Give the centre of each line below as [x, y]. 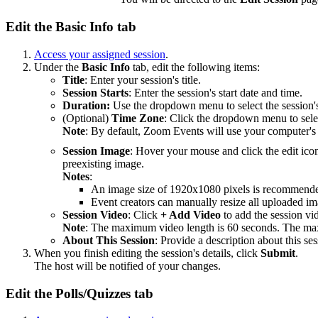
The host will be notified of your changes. [127, 265]
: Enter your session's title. [143, 79]
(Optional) [87, 118]
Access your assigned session [100, 54]
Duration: [86, 105]
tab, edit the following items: [195, 67]
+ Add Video [191, 214]
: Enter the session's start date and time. [215, 92]
